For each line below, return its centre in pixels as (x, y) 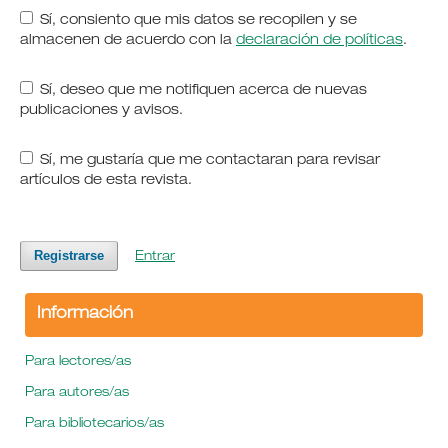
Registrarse (68, 255)
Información (84, 314)
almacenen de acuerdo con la (127, 40)
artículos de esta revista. (105, 180)
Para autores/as (76, 393)
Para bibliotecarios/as (94, 424)
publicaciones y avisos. (101, 110)
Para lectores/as (77, 362)
